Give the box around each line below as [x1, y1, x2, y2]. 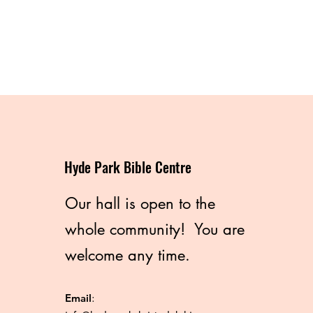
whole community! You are [65, 219, 245, 239]
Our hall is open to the [65, 194, 215, 213]
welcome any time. [65, 245, 190, 265]
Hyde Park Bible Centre [64, 156, 191, 177]
